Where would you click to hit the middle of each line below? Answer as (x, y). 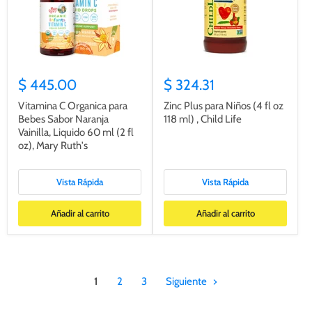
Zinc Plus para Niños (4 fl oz (224, 106)
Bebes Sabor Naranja (63, 119)
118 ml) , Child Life (203, 119)
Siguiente (187, 282)
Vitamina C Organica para (73, 106)
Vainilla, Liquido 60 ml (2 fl (76, 133)
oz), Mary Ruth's (53, 146)
